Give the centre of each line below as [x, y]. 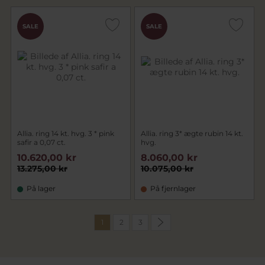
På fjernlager [173, 188]
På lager [41, 188]
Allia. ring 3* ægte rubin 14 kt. [192, 133]
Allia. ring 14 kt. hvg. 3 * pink [66, 133]
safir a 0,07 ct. [41, 142]
